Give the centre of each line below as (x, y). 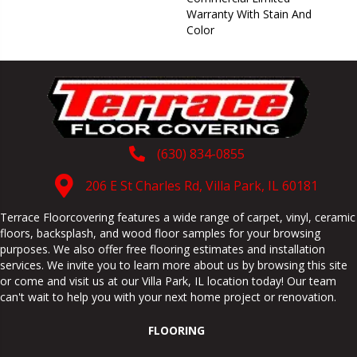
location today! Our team (270, 280)
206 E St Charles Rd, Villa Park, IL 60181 (202, 185)
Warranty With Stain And (249, 14)
